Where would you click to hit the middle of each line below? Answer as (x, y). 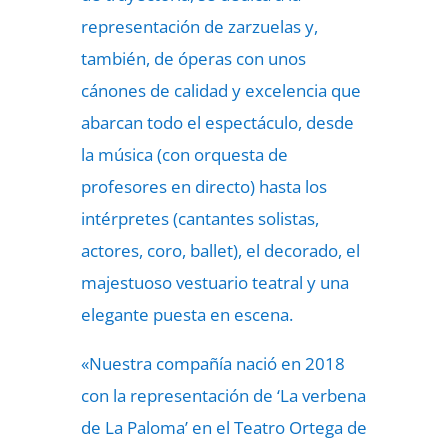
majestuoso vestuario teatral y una (214, 282)
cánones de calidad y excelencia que (220, 90)
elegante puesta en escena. (186, 314)
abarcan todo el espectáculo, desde (217, 122)
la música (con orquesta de (184, 154)
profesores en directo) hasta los (203, 186)
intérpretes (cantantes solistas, (199, 218)
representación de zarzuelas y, (199, 26)
